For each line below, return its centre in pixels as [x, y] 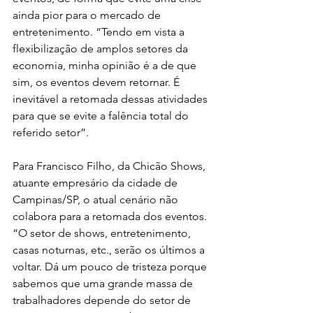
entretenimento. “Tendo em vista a [100, 32]
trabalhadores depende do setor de [103, 300]
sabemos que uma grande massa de [104, 283]
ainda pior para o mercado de [88, 15]
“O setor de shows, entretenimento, [103, 233]
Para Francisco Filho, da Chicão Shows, [110, 166]
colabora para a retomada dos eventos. [111, 216]
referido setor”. [51, 132]
